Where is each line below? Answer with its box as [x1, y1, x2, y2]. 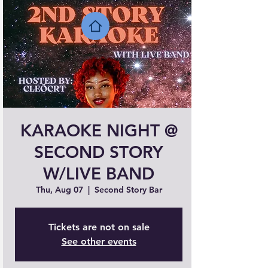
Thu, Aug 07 [35, 184, 83, 195]
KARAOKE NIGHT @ [20, 120, 178, 141]
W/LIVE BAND [43, 163, 154, 184]
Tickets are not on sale [48, 221, 150, 233]
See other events [61, 236, 136, 247]
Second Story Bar [94, 184, 162, 195]
